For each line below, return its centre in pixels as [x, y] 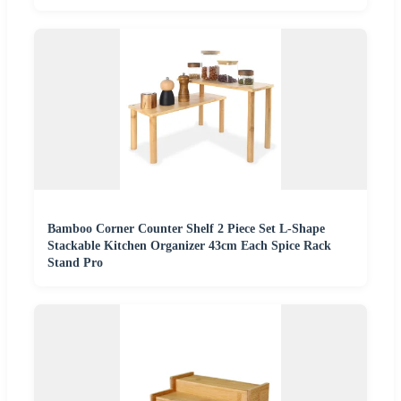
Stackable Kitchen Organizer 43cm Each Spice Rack [189, 245]
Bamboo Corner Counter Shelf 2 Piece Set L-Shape [186, 228]
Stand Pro [75, 262]
